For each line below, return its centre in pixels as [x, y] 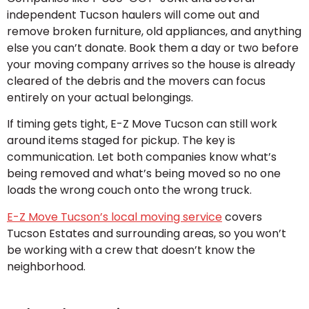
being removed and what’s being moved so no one [144, 174]
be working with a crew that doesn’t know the [131, 250]
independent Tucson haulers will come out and [133, 14]
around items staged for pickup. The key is [121, 141]
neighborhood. [46, 266]
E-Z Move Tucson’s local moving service [114, 217]
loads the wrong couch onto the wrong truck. [129, 190]
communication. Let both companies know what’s [142, 157]
